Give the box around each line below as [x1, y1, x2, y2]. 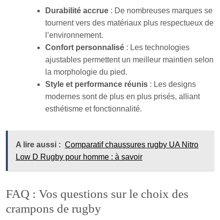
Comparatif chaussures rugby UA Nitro [65, 140, 198, 149]
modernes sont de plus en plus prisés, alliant [45, 92, 200, 101]
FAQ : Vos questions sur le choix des [6, 187, 189, 200]
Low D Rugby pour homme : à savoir [16, 152, 142, 161]
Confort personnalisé [45, 43, 124, 52]
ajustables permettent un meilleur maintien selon [45, 55, 214, 64]
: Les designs [148, 80, 196, 88]
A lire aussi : [16, 140, 61, 149]
